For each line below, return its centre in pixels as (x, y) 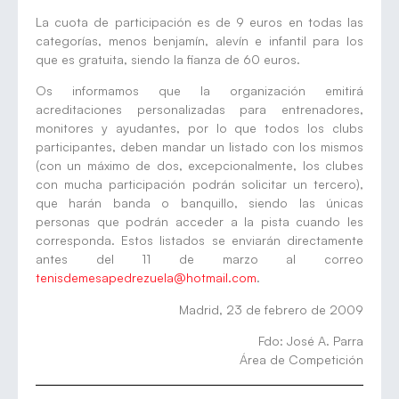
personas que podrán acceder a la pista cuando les (199, 222)
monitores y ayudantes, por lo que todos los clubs (199, 128)
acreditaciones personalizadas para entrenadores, (199, 110)
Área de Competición (301, 360)
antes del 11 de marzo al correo (199, 259)
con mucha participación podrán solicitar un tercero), (199, 184)
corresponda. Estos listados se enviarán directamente (199, 240)
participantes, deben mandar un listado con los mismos (199, 147)
